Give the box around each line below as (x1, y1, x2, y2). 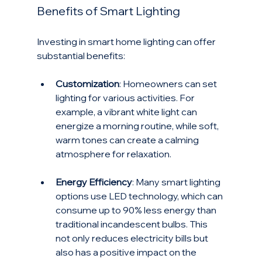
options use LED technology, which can (55, 190, 225, 202)
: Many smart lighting (132, 176, 222, 188)
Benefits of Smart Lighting (36, 4, 180, 19)
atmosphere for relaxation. (55, 148, 171, 160)
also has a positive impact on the (55, 246, 198, 258)
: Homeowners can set (119, 78, 219, 90)
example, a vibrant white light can (55, 106, 199, 118)
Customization (55, 78, 119, 90)
